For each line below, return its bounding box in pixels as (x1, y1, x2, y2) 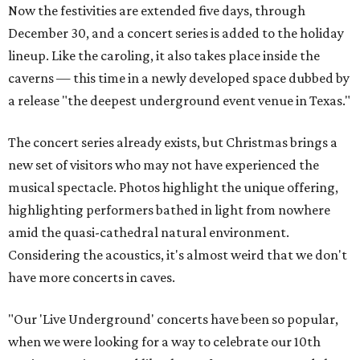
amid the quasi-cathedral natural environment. (8, 224, 289, 240)
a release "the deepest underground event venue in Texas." (8, 92, 350, 108)
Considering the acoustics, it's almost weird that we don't (8, 247, 347, 263)
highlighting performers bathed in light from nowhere (8, 202, 330, 218)
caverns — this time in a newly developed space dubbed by (8, 70, 350, 86)
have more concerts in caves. (8, 269, 175, 285)
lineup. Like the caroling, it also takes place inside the (8, 47, 320, 63)
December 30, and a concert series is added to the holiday (8, 25, 344, 41)
